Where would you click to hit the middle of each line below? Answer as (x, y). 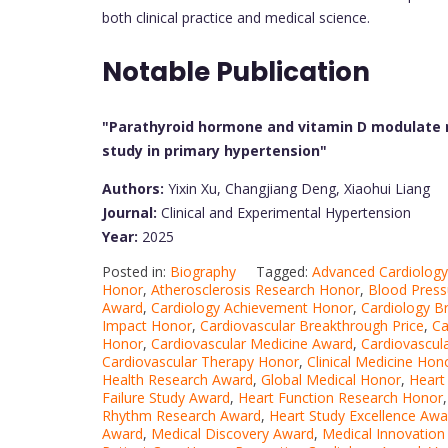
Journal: (129, 213)
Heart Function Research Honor (340, 398)
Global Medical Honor (331, 380)
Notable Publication (236, 72)
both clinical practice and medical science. (236, 18)
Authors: (135, 189)
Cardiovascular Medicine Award (252, 344)
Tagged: (284, 272)
